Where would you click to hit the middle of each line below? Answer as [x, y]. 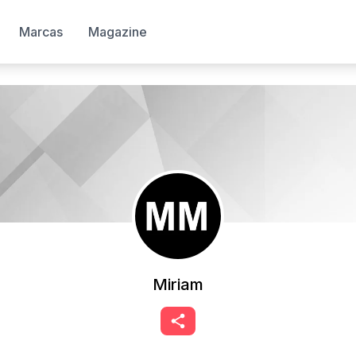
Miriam [178, 284]
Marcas [41, 32]
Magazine [118, 32]
